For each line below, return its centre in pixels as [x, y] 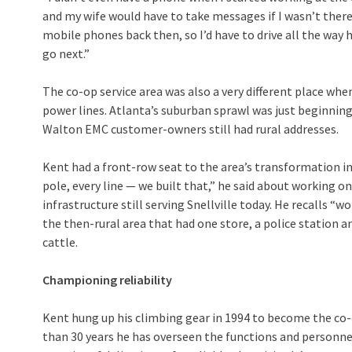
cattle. [60, 242]
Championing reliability [107, 280]
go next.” [66, 53]
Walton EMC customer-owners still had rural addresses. [191, 129]
